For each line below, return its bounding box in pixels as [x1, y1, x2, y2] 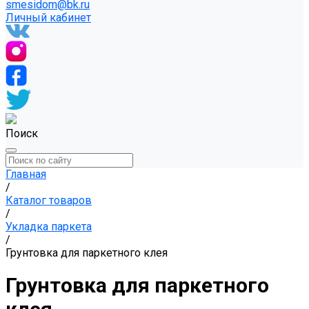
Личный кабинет [6, 11, 91, 24]
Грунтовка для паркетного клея [6, 246, 168, 259]
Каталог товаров [6, 194, 92, 207]
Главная [6, 168, 46, 181]
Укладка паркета [6, 220, 92, 233]
